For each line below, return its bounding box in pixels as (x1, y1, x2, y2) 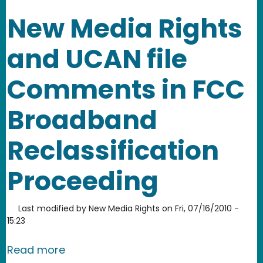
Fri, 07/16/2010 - (175, 202, 239, 214)
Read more (7, 242, 65, 257)
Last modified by (18, 202, 86, 214)
